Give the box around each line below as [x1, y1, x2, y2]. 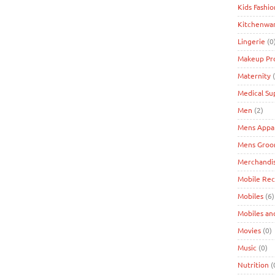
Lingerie [238, 36, 265, 46]
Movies [238, 225, 261, 235]
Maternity [238, 71, 271, 80]
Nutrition [238, 260, 269, 269]
